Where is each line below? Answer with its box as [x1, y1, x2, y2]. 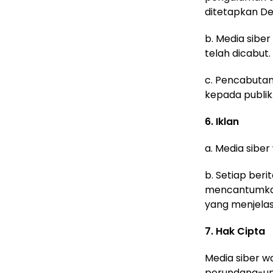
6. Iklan [205, 115, 239, 129]
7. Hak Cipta [205, 224, 265, 238]
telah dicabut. [205, 46, 271, 60]
